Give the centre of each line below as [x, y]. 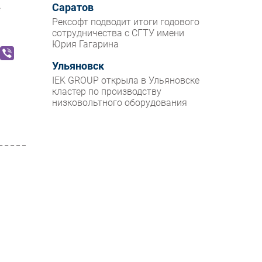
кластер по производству [107, 92]
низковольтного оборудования [120, 103]
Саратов [73, 8]
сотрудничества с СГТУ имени [118, 33]
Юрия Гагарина [86, 44]
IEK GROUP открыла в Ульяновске [126, 81]
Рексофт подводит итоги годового [126, 22]
